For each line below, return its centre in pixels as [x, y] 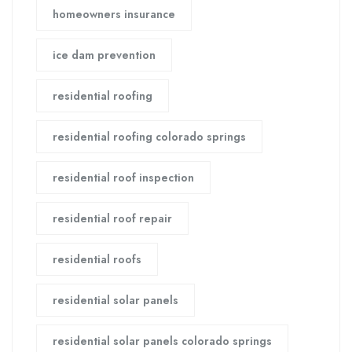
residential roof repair [112, 219]
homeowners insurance [114, 15]
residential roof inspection [123, 178]
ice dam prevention [104, 55]
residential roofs [97, 260]
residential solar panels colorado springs [162, 341]
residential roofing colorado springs [149, 137]
